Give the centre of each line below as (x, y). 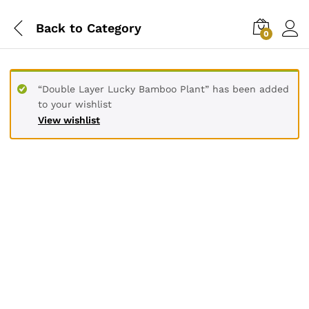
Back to (59, 28)
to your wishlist (75, 104)
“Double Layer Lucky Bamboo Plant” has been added (163, 89)
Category (112, 28)
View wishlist (69, 120)
